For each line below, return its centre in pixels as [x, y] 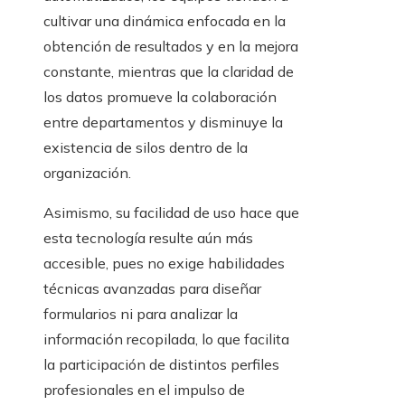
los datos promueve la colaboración [160, 97]
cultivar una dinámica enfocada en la [165, 21]
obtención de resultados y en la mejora [171, 47]
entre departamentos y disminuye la [163, 122]
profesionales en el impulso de [144, 390]
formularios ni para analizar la [141, 314]
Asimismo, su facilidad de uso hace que [171, 213]
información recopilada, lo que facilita [166, 339]
